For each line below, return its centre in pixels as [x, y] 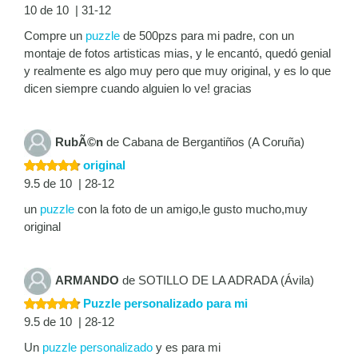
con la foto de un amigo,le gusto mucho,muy [191, 209]
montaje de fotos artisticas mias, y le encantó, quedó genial [177, 54]
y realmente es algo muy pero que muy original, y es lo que [177, 71]
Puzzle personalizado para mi [164, 304]
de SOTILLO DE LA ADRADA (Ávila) [217, 280]
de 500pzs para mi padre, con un [207, 36]
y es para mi [187, 348]
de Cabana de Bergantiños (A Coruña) [204, 142]
